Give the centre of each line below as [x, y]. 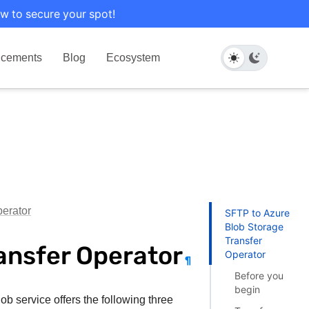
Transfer [243, 240]
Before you [259, 275]
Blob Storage [254, 226]
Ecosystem [133, 58]
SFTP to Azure [257, 212]
